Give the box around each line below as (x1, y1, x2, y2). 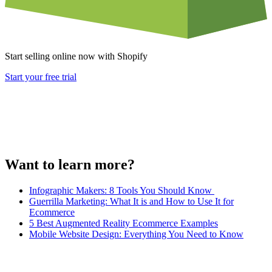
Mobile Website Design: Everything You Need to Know (29, 228, 243, 239)
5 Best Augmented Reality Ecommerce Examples (29, 217, 218, 228)
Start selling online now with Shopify (5, 50, 148, 61)
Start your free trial (5, 71, 76, 82)
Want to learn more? (5, 156, 135, 172)
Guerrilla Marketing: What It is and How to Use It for (29, 195, 234, 206)
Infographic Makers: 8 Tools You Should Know (29, 185, 214, 195)
